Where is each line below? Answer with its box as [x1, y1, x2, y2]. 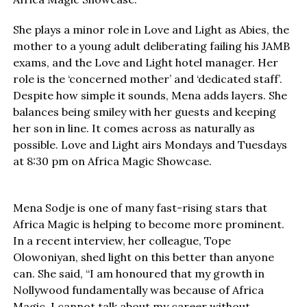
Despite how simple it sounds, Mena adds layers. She [12, 88, 287, 103]
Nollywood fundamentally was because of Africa [12, 283, 264, 297]
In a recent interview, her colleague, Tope [12, 234, 231, 248]
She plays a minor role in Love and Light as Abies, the [12, 23, 289, 37]
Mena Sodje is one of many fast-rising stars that [12, 201, 267, 215]
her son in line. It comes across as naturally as [12, 121, 255, 136]
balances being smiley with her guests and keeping [12, 105, 276, 119]
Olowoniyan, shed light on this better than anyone [12, 250, 274, 265]
